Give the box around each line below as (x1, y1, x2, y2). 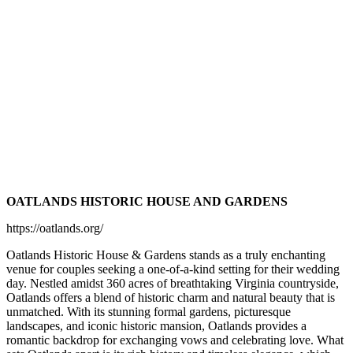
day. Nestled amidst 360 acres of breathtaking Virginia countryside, (6, 277, 339, 290)
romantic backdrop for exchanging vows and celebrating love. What (6, 333, 344, 347)
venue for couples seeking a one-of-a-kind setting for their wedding (6, 262, 340, 276)
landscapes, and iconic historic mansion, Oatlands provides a (6, 319, 307, 333)
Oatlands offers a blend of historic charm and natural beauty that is (6, 291, 335, 304)
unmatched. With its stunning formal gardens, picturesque (6, 305, 291, 318)
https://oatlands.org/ (6, 221, 103, 235)
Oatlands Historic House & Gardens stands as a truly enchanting (6, 248, 325, 262)
